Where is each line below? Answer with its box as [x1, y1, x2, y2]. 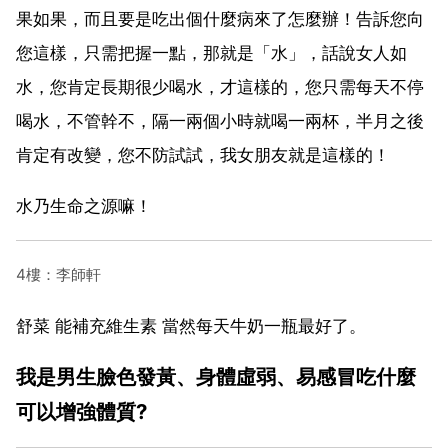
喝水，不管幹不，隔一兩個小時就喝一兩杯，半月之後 [16, 110, 424, 131]
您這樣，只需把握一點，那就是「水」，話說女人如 [16, 42, 407, 63]
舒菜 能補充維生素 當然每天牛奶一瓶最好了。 [16, 315, 366, 336]
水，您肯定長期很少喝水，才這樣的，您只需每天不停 [16, 76, 424, 97]
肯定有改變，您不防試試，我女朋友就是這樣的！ [16, 144, 390, 165]
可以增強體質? [16, 398, 147, 424]
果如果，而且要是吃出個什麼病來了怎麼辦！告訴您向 [16, 8, 424, 29]
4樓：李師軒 [16, 264, 101, 284]
